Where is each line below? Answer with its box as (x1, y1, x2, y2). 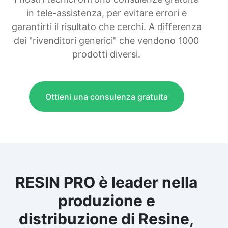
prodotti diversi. (72, 48, 140, 60)
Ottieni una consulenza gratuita (45, 91, 168, 102)
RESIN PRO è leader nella (15, 173, 197, 191)
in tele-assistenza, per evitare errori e (26, 7, 187, 18)
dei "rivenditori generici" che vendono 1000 (14, 35, 199, 46)
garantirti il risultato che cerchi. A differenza (11, 21, 202, 32)
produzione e (58, 191, 155, 210)
